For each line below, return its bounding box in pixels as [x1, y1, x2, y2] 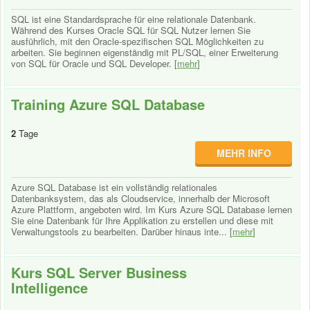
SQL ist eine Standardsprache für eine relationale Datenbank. [11, 12, 256, 26]
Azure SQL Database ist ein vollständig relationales [11, 181, 217, 194]
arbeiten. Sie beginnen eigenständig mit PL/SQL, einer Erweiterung [11, 46, 278, 59]
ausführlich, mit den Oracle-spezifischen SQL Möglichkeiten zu [11, 35, 264, 48]
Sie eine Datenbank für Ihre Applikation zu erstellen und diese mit [11, 214, 273, 227]
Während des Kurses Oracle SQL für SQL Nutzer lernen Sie [11, 24, 250, 37]
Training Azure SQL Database [11, 94, 205, 114]
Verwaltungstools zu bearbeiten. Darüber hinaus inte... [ [11, 225, 232, 238]
